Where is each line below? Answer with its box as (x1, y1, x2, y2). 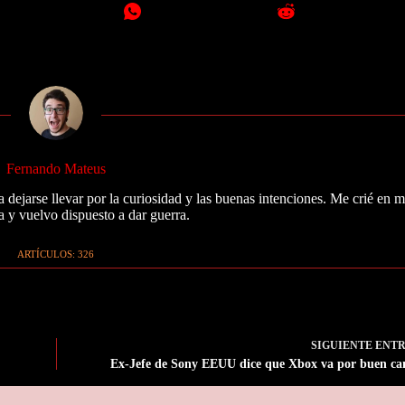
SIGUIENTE (311, 339, 376, 353)
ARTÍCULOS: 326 (17, 248, 95, 259)
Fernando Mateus (5, 160, 106, 176)
